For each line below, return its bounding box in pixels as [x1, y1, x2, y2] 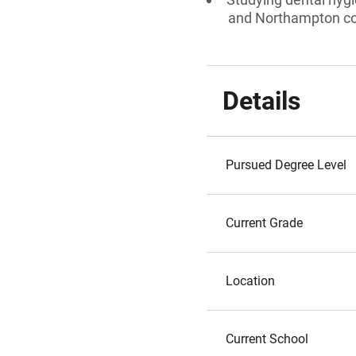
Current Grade [226, 215, 303, 230]
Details [222, 86, 300, 116]
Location [226, 273, 275, 288]
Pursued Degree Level [226, 157, 346, 172]
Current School [226, 331, 308, 346]
